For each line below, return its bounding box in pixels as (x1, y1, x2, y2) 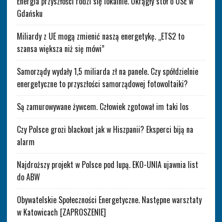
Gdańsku (16, 7, 43, 19)
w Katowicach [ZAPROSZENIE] (16, 206, 106, 218)
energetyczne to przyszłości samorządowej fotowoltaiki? (16, 77, 188, 90)
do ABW (16, 170, 40, 183)
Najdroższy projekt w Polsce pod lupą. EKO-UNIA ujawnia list (16, 158, 198, 170)
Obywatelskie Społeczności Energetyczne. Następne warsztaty (16, 193, 202, 206)
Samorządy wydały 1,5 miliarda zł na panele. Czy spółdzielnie (16, 65, 198, 77)
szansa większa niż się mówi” (16, 42, 105, 55)
